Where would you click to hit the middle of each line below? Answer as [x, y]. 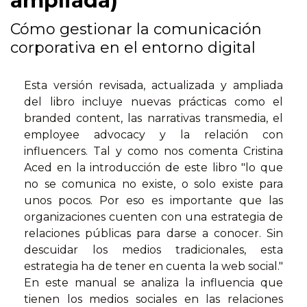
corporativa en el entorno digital [133, 48]
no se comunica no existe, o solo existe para [153, 184]
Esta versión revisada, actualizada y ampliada [153, 86]
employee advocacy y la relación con [153, 135]
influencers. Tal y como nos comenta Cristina [153, 151]
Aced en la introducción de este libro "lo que [153, 168]
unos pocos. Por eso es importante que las [153, 201]
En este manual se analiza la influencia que [153, 283]
